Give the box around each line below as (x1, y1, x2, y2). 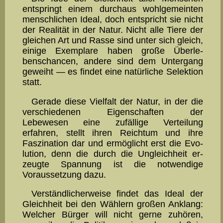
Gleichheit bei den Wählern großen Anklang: (22, 199, 203, 210)
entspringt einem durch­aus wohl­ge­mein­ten (22, 4, 203, 14)
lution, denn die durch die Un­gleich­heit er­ (22, 148, 203, 159)
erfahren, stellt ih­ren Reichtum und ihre (22, 127, 203, 138)
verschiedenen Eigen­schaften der (22, 107, 203, 117)
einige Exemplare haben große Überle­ (22, 46, 203, 56)
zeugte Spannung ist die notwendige (22, 159, 203, 169)
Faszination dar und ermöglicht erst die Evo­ (22, 138, 203, 148)
